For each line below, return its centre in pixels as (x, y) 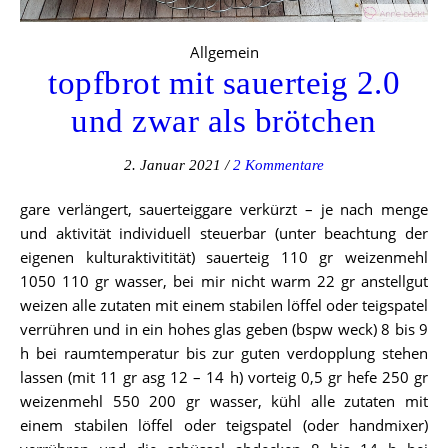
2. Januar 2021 (172, 165)
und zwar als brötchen (224, 121)
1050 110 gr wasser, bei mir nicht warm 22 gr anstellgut (224, 281)
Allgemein (224, 52)
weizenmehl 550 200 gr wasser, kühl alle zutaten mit (224, 401)
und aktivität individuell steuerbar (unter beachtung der (224, 233)
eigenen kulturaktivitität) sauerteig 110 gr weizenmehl (224, 257)
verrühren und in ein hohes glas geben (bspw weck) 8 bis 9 (224, 329)
